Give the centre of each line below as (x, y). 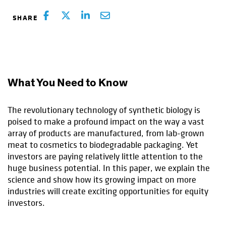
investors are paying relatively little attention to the (105, 156)
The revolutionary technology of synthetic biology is (104, 110)
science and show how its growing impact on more (102, 180)
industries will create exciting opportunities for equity (108, 191)
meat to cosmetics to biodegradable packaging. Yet (103, 145)
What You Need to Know (68, 82)
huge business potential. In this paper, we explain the (109, 168)
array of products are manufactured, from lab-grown (106, 133)
